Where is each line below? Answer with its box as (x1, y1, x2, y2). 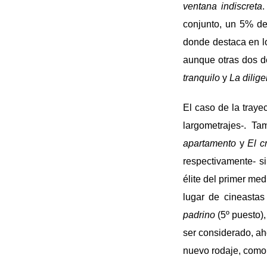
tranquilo (183, 72, 220, 83)
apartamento (183, 138, 236, 148)
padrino (183, 209, 215, 220)
